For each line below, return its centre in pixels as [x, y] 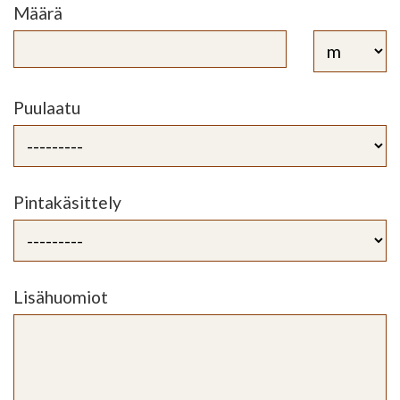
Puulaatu [47, 108]
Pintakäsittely [67, 202]
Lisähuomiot [61, 297]
